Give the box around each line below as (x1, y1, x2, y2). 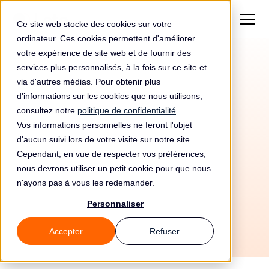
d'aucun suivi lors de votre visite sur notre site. (17, 134, 192, 144)
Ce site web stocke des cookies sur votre (17, 19, 172, 29)
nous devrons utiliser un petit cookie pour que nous (17, 163, 211, 173)
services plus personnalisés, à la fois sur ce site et (17, 62, 207, 72)
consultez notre (17, 106, 77, 115)
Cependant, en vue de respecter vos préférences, (17, 149, 206, 159)
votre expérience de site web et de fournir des (17, 48, 191, 58)
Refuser (150, 226, 180, 237)
